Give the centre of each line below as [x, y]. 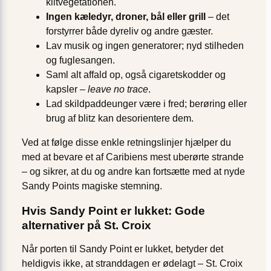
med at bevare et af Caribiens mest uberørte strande [133, 157]
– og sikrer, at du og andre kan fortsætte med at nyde [133, 171]
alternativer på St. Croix [87, 225]
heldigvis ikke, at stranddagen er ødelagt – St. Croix [132, 264]
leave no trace [118, 89]
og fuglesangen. [80, 60]
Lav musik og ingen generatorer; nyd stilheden [145, 45]
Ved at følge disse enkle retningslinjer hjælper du [126, 142]
